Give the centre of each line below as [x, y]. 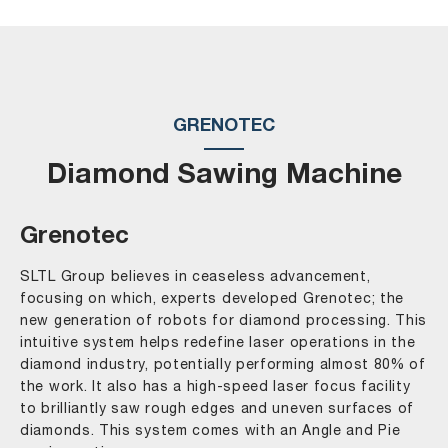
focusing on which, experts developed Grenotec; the [212, 299]
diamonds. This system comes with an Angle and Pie [210, 431]
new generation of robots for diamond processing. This [224, 321]
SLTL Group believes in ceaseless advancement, [195, 277]
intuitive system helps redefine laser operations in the [218, 343]
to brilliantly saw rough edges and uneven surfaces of [217, 409]
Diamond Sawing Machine [224, 177]
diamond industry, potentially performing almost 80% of [223, 365]
